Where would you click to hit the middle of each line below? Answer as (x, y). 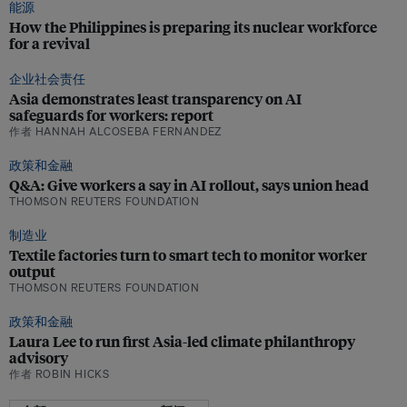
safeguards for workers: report (111, 115)
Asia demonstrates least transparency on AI (155, 99)
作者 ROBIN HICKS (60, 374)
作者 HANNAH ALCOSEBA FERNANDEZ (115, 131)
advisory (39, 357)
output (32, 271)
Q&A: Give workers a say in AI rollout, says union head (189, 185)
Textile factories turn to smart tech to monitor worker (188, 255)
